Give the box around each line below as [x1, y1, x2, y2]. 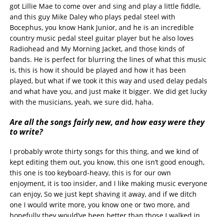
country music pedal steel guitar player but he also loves [10, 33, 194, 43]
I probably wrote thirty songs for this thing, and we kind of [10, 146, 199, 156]
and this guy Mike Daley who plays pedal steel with [10, 12, 175, 21]
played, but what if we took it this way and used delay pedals [10, 76, 207, 85]
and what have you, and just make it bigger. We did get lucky [10, 86, 207, 96]
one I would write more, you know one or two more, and [10, 200, 190, 209]
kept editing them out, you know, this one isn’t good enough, [10, 157, 204, 167]
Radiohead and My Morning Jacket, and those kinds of [10, 44, 185, 53]
